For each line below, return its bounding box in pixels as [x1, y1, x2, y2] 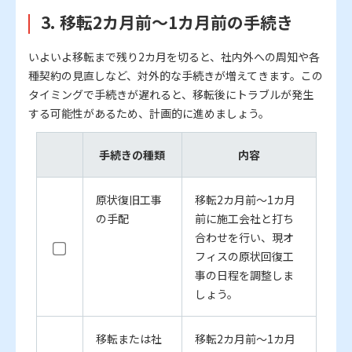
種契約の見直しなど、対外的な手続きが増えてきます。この [28, 68, 323, 84]
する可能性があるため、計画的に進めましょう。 [28, 105, 269, 122]
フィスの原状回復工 [194, 248, 294, 265]
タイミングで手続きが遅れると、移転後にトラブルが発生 [28, 86, 313, 103]
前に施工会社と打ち [194, 211, 294, 227]
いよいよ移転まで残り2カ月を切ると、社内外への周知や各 [28, 49, 320, 65]
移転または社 [95, 331, 162, 347]
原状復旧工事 [95, 192, 162, 208]
